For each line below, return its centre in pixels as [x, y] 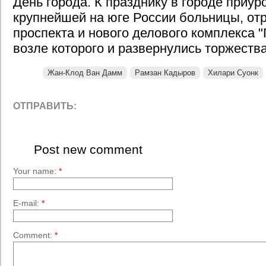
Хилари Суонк [233, 73]
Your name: [36, 171]
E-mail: [27, 203]
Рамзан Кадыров [165, 73]
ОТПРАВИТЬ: [45, 106]
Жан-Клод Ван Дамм [85, 73]
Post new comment [88, 149]
